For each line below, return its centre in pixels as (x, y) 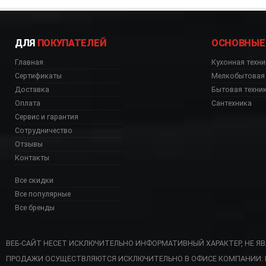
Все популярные (43, 194)
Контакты (32, 158)
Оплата (28, 103)
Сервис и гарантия (47, 117)
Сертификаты (38, 76)
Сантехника (232, 103)
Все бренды (35, 208)
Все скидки (34, 180)
